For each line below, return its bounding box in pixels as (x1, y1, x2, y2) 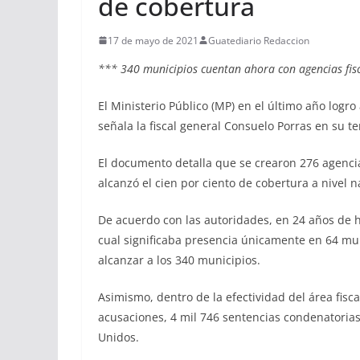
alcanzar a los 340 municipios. (98, 252, 260, 268)
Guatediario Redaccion (208, 33, 309, 47)
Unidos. (98, 329, 139, 345)
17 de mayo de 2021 (108, 33, 198, 47)
